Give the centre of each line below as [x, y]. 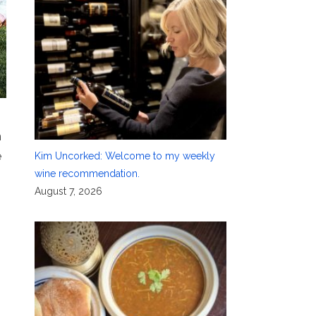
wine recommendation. [87, 173]
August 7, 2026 [68, 191]
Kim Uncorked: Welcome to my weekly [124, 156]
